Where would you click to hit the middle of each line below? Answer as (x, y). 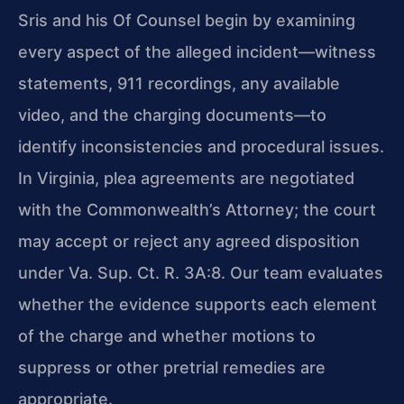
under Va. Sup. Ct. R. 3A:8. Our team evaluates (201, 272)
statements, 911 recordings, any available (179, 83)
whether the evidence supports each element (197, 304)
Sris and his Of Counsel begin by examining (187, 20)
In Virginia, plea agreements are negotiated (186, 178)
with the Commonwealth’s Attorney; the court (197, 209)
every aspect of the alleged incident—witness (197, 51)
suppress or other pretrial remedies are (172, 367)
